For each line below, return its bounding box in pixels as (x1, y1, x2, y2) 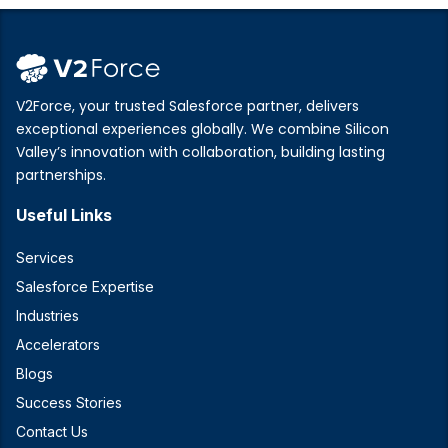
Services (16, 249, 74, 266)
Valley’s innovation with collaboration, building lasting (16, 142, 385, 162)
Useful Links (16, 205, 112, 225)
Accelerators (16, 336, 100, 353)
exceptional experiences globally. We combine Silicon (16, 119, 389, 139)
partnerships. (16, 165, 106, 185)
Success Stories (16, 394, 122, 411)
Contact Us (16, 423, 88, 440)
